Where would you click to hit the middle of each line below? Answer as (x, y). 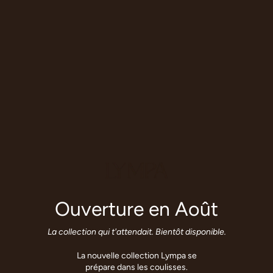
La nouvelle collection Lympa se (136, 255)
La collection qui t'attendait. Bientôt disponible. (136, 232)
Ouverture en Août (136, 209)
